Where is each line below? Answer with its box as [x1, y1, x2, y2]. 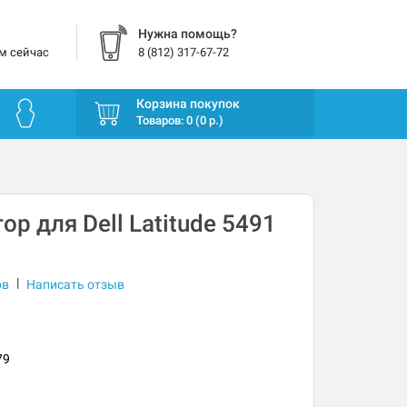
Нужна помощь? [137, 26, 237, 41]
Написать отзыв [25, 277, 124, 293]
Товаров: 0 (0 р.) [135, 114, 223, 128]
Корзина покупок [135, 96, 240, 112]
